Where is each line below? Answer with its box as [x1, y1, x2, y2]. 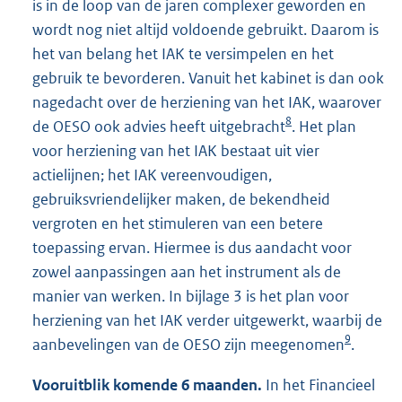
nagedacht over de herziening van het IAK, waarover [32, 92, 381, 113]
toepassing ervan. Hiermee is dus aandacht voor [32, 238, 352, 258]
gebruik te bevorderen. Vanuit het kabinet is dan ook [32, 68, 384, 89]
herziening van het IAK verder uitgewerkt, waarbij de [32, 310, 382, 331]
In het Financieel [262, 375, 375, 396]
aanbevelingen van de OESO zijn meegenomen [32, 335, 345, 355]
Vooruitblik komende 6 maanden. [32, 375, 262, 396]
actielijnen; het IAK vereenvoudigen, [32, 165, 272, 186]
